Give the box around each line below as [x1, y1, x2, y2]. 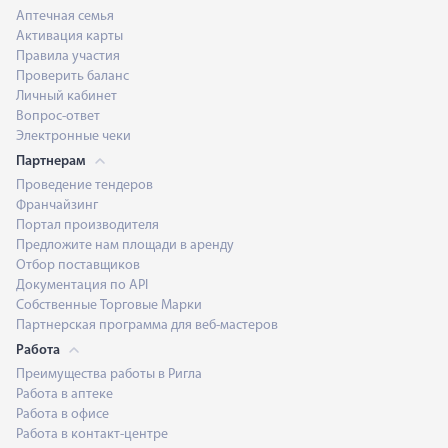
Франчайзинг [16, 197, 98, 213]
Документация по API [16, 277, 148, 293]
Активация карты [16, 28, 123, 44]
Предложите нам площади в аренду [16, 237, 234, 253]
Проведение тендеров [16, 177, 153, 193]
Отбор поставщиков [16, 257, 140, 273]
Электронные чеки [16, 128, 131, 144]
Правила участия [16, 48, 120, 64]
